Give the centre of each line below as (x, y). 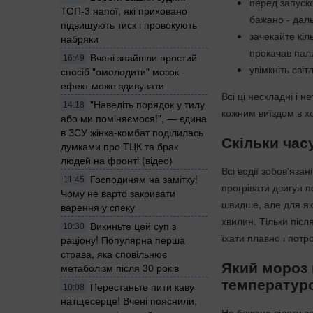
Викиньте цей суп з (133, 225)
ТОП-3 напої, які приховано (124, 10)
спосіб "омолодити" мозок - (123, 71)
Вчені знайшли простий (144, 57)
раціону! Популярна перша (123, 239)
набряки (80, 38)
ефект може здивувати (112, 85)
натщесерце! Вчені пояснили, (129, 300)
